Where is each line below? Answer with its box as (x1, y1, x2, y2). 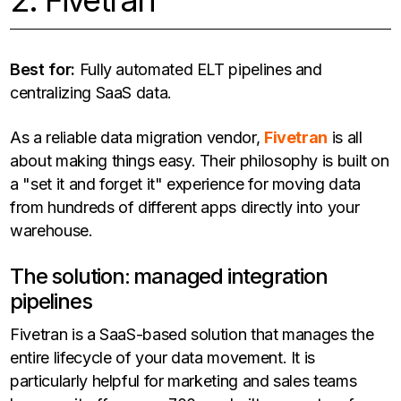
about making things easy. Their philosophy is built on (10, 151, 389, 171)
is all (328, 128, 363, 148)
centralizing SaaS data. (10, 83, 172, 103)
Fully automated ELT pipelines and (74, 60, 322, 80)
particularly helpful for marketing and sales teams (10, 371, 357, 391)
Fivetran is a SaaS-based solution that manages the (10, 325, 374, 345)
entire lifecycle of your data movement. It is (10, 348, 316, 368)
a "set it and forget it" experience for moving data (10, 175, 361, 194)
